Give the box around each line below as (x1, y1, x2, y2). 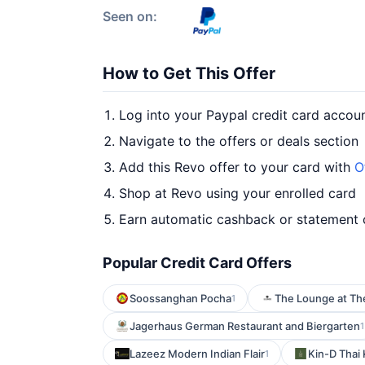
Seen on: (103, 8, 157, 24)
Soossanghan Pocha (130, 292, 231, 305)
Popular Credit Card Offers (103, 254, 292, 271)
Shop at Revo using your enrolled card (119, 185, 356, 201)
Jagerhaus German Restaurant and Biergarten (130, 319, 360, 332)
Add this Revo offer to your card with (119, 159, 354, 175)
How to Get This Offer (103, 64, 275, 83)
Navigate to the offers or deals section (119, 133, 358, 149)
